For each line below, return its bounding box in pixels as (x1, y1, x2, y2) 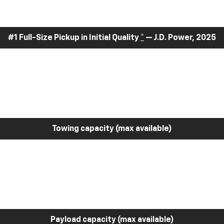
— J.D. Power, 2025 (144, 33, 216, 42)
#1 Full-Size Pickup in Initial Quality (8, 33, 140, 42)
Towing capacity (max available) (52, 124, 172, 133)
